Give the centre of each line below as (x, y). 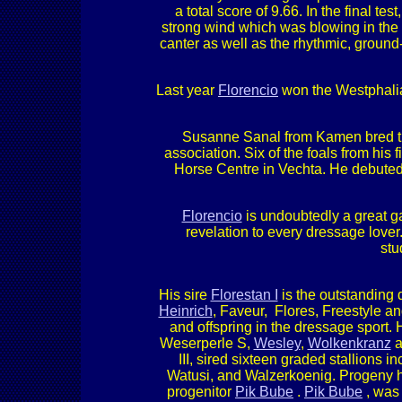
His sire (184, 295)
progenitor (201, 392)
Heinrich (185, 311)
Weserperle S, (206, 343)
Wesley (277, 343)
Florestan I (244, 295)
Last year (187, 90)
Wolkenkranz (349, 343)
